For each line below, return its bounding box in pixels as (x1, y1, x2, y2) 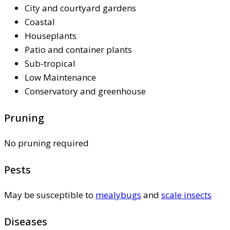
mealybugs (95, 188, 141, 201)
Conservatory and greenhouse (25, 85, 146, 97)
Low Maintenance (25, 71, 96, 83)
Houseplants (25, 29, 76, 42)
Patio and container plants (25, 43, 132, 55)
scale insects (161, 188, 212, 201)
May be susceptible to (4, 188, 95, 201)
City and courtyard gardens (25, 2, 136, 14)
